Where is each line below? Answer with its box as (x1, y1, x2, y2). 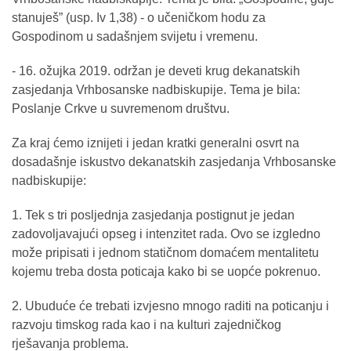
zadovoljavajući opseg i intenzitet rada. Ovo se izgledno (12, 227, 320, 241)
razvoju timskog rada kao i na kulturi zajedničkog (12, 318, 281, 332)
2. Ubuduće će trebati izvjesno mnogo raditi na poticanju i (12, 299, 329, 313)
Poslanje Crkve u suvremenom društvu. (12, 102, 230, 116)
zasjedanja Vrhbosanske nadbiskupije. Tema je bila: (12, 83, 300, 97)
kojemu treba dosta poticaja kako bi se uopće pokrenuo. (12, 265, 320, 279)
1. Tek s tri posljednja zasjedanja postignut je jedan (12, 208, 295, 223)
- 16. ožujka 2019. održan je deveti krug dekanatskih (12, 64, 300, 78)
